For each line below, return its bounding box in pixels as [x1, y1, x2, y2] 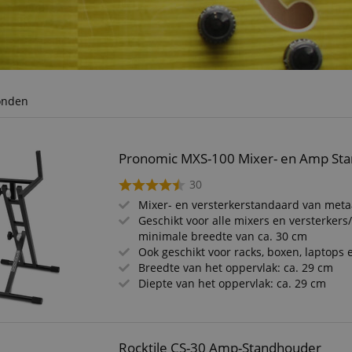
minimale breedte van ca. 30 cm [138, 229, 308, 244]
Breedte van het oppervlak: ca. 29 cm [138, 260, 334, 275]
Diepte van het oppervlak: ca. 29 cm [138, 276, 327, 291]
